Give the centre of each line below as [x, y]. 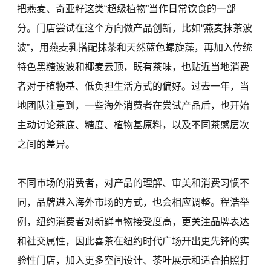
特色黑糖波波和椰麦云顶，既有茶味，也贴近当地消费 [133, 67]
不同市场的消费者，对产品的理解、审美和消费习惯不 [133, 183]
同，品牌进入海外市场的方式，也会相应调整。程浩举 [133, 202]
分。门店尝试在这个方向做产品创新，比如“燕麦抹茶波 [135, 28]
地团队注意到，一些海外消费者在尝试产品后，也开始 [133, 106]
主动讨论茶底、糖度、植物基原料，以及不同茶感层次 [133, 125]
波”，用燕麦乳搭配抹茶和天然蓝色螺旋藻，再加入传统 [135, 47]
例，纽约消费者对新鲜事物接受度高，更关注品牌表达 [133, 222]
